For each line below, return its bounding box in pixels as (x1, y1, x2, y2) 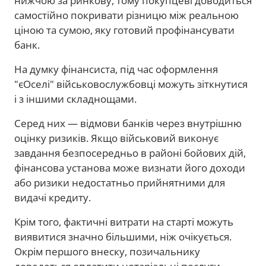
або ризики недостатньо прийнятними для (14, 175, 225, 189)
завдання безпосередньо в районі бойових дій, (14, 145, 246, 160)
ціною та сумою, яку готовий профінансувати (14, 23, 235, 37)
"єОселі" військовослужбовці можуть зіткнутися (14, 77, 248, 91)
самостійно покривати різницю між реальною (14, 8, 239, 22)
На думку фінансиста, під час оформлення (14, 62, 218, 76)
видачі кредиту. (14, 190, 91, 204)
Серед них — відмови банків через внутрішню (14, 116, 242, 130)
